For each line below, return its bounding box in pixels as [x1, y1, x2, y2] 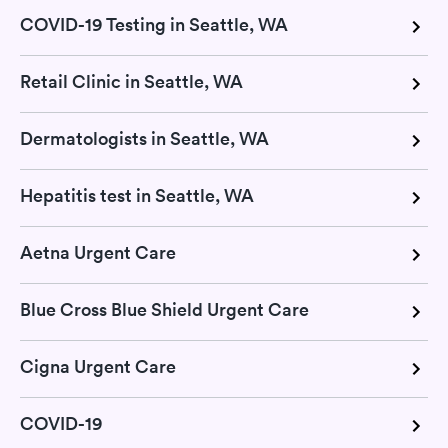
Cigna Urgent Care [20, 354, 176, 378]
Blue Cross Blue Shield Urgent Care [20, 297, 309, 321]
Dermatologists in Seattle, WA [20, 126, 269, 150]
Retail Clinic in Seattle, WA [20, 69, 243, 93]
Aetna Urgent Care [20, 240, 176, 264]
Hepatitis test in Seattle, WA [20, 183, 254, 207]
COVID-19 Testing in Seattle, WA [20, 12, 288, 36]
